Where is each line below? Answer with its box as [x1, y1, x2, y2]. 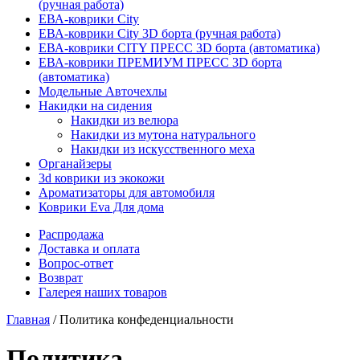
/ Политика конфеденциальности [50, 313, 234, 326]
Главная [6, 313, 50, 326]
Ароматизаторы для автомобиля [39, 186, 215, 199]
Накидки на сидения [39, 99, 152, 112]
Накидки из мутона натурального [71, 128, 256, 141]
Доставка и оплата [39, 242, 140, 256]
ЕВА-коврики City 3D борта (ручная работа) [39, 27, 280, 40]
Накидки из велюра [71, 113, 178, 127]
